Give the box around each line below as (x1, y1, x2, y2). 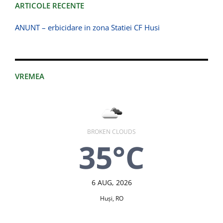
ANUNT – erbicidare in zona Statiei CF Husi (15, 22, 160, 33)
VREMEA (15, 71, 44, 82)
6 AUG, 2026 (91, 178, 132, 188)
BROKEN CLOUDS (87, 127, 136, 136)
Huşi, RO (100, 194, 123, 203)
